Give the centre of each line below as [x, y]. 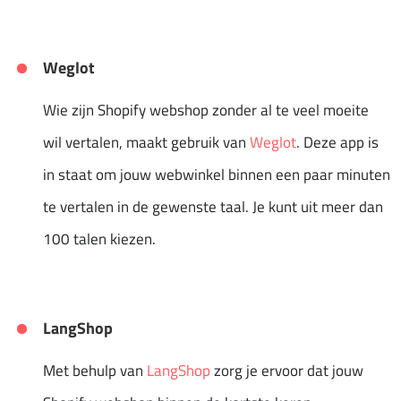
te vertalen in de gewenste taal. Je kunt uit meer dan [213, 206]
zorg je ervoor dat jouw [287, 370]
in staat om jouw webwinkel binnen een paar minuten [217, 174]
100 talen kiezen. [99, 239]
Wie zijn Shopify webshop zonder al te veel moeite [206, 110]
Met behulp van [95, 370]
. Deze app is [337, 142]
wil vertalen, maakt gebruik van [146, 142]
